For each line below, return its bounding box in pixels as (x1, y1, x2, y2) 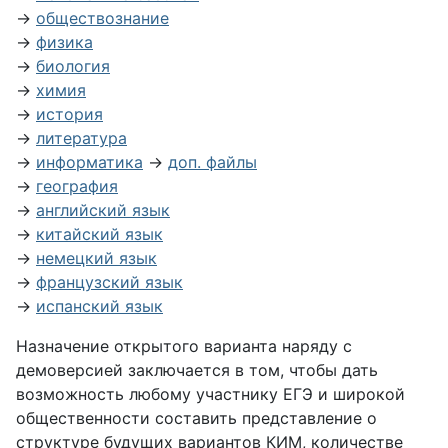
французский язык (36, 272, 183, 292)
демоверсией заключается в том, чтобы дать (16, 360, 378, 380)
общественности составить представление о (16, 408, 377, 428)
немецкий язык (36, 248, 157, 268)
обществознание (36, 8, 169, 28)
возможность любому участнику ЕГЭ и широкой (16, 384, 405, 404)
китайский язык (36, 224, 163, 244)
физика (36, 32, 93, 52)
